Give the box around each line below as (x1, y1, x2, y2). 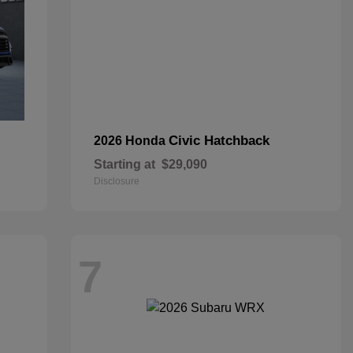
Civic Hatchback (168, 133, 269, 148)
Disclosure (93, 176, 139, 187)
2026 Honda (93, 134, 169, 147)
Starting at (93, 158, 155, 171)
